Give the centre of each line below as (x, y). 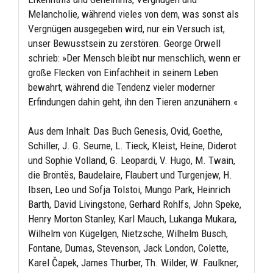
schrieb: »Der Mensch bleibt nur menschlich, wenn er (134, 58)
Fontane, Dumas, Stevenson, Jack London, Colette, (128, 248)
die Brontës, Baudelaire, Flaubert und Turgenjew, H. (130, 175)
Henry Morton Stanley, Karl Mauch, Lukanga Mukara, (132, 218)
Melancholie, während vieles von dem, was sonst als (133, 14)
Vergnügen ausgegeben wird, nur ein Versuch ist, (126, 28)
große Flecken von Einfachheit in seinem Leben (123, 72)
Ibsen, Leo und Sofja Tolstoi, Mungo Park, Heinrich (129, 189)
